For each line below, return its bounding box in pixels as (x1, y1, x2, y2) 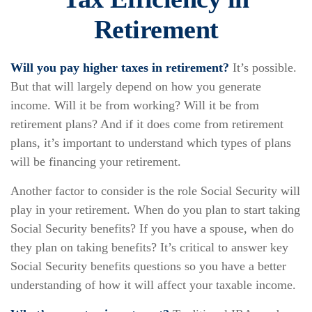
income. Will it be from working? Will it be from (10, 98, 259, 112)
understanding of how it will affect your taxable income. (10, 278, 296, 292)
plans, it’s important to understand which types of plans (10, 136, 291, 150)
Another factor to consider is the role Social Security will (10, 184, 300, 198)
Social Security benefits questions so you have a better (10, 259, 286, 273)
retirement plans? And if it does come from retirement (10, 117, 283, 131)
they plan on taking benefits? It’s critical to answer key (10, 240, 288, 254)
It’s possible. (229, 61, 297, 75)
